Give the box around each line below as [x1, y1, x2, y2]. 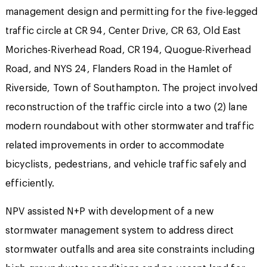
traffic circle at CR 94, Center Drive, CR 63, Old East [5, 26, 241, 36]
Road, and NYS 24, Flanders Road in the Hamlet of [5, 64, 233, 74]
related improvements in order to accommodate [5, 141, 224, 150]
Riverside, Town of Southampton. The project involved [5, 83, 258, 93]
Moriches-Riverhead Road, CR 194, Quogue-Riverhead [5, 45, 251, 55]
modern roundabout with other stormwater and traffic [5, 122, 254, 131]
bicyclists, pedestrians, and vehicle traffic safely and [5, 160, 246, 169]
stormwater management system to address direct [5, 226, 234, 235]
